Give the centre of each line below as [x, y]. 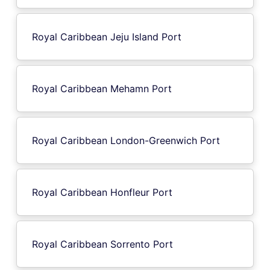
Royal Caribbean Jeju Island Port [107, 36]
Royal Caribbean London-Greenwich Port [126, 140]
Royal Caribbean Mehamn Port [102, 88]
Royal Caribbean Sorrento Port [102, 244]
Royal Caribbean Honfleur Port [102, 192]
